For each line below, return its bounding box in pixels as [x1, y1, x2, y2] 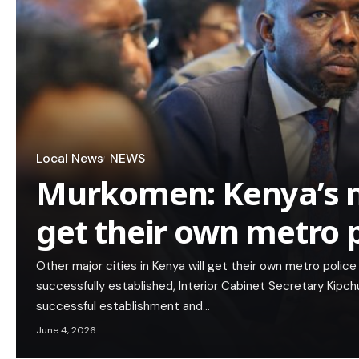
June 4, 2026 [36, 324, 96, 337]
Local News [36, 151, 103, 167]
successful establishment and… [36, 298, 210, 315]
